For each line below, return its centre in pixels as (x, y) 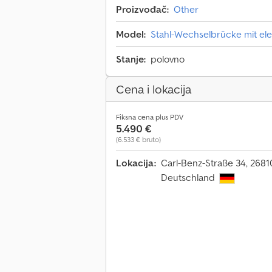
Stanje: (131, 59)
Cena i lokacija (154, 90)
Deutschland (189, 178)
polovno (168, 59)
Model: (131, 34)
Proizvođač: (142, 9)
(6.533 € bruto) (138, 140)
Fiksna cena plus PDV (150, 117)
